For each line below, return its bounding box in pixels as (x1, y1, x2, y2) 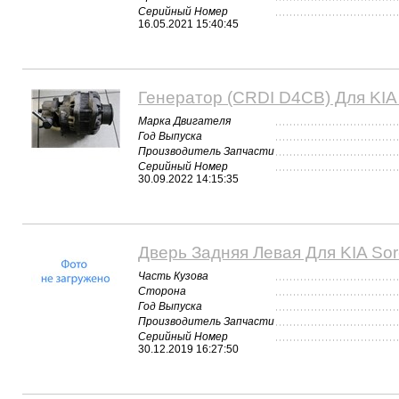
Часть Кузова (138, 270, 208, 283)
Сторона (138, 285, 186, 298)
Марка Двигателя (138, 115, 231, 128)
